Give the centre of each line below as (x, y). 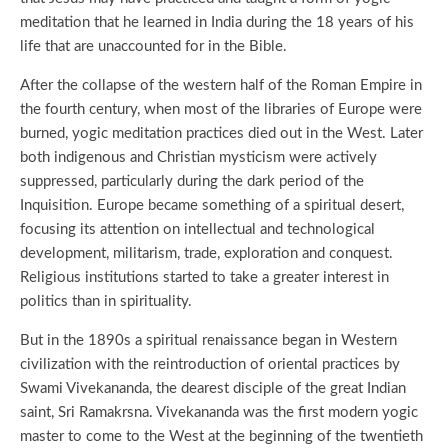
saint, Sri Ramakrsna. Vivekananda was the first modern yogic (219, 412)
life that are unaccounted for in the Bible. (153, 46)
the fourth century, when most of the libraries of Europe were (221, 109)
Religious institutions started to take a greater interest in (204, 277)
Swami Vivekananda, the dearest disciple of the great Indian (213, 388)
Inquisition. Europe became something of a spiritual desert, (212, 205)
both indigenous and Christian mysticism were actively (198, 157)
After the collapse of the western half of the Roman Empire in (221, 85)
